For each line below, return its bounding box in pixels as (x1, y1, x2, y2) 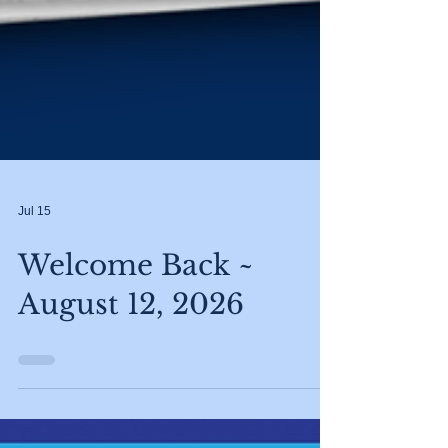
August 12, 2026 (18, 323, 244, 358)
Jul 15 (18, 240, 51, 254)
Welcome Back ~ (18, 284, 253, 319)
